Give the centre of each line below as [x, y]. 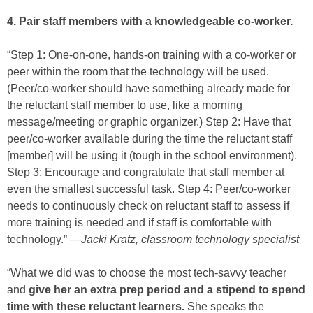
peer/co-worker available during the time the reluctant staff [150, 139]
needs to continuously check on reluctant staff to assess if [148, 206]
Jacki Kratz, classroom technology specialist [190, 240]
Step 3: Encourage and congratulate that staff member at [146, 173]
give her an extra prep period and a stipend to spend [167, 290]
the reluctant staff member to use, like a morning [125, 105]
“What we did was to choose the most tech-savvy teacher [147, 273]
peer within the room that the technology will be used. [138, 72]
